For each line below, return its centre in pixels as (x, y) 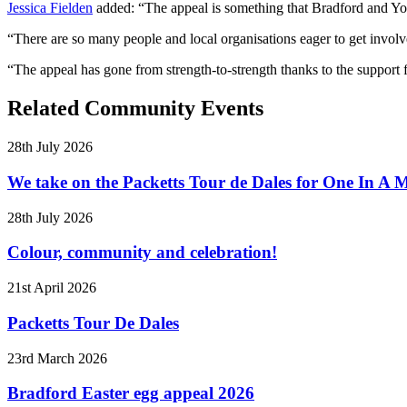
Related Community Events (135, 109)
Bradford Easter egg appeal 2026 (131, 393)
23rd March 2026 (57, 358)
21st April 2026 (52, 288)
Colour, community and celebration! (142, 253)
